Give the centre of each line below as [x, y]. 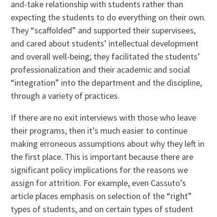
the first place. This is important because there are [102, 156]
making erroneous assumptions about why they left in [108, 143]
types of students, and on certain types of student [102, 209]
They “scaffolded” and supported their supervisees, [103, 30]
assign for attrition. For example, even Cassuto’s [99, 183]
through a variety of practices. [65, 95]
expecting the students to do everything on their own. [108, 17]
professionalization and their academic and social [101, 69]
